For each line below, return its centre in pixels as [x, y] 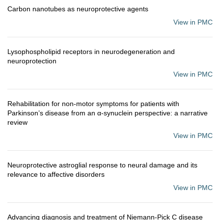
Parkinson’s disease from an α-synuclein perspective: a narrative [108, 113]
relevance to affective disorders [56, 174]
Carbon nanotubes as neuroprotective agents [78, 9]
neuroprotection [32, 61]
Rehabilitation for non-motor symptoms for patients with [93, 104]
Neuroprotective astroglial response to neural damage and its [102, 165]
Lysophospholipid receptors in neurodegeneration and [91, 52]
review [17, 122]
